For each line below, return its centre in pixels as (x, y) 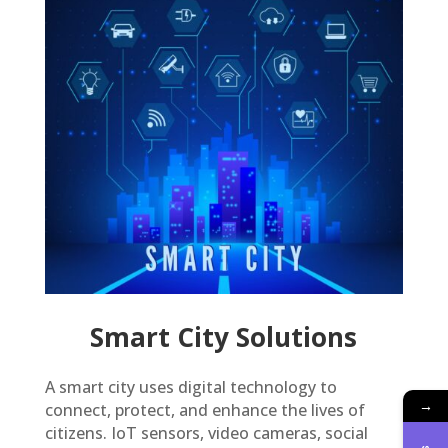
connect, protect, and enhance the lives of (204, 410)
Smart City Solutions (224, 337)
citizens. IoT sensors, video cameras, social (206, 433)
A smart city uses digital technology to (190, 387)
